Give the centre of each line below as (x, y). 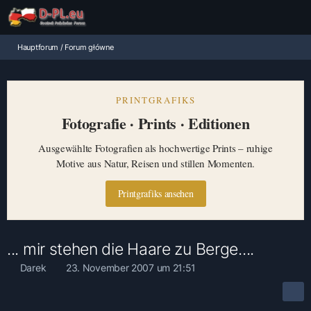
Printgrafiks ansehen (155, 193)
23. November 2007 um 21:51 (131, 268)
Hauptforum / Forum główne (66, 47)
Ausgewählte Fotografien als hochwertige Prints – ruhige (155, 148)
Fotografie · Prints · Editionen (155, 123)
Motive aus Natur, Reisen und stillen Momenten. (155, 163)
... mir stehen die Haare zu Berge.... (131, 249)
